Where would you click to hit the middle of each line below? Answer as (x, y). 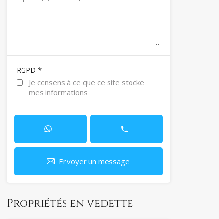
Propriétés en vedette (70, 204)
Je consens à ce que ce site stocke (86, 82)
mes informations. (59, 92)
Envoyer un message (94, 162)
